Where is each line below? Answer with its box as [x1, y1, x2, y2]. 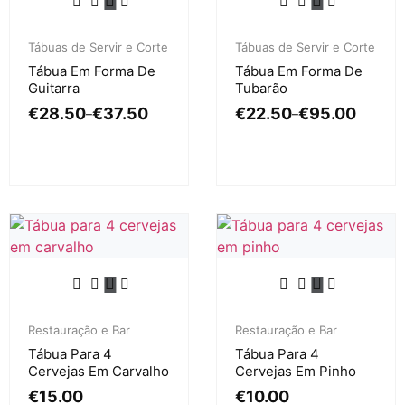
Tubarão [235, 80, 287, 98]
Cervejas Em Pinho [235, 363, 356, 381]
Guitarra [28, 80, 80, 98]
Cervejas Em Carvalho [28, 363, 169, 381]
